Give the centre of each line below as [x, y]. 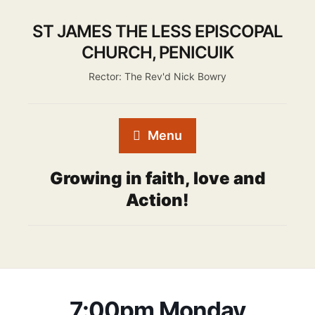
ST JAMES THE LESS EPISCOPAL [157, 31]
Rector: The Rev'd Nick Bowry [157, 76]
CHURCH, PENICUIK [157, 52]
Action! [157, 200]
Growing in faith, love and [157, 178]
